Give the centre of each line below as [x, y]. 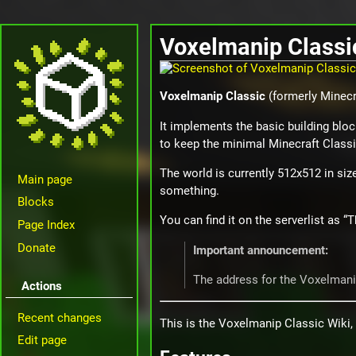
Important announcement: [260, 250]
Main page [45, 179]
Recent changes [60, 317]
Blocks [36, 202]
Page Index [46, 225]
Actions [42, 286]
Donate [37, 248]
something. [190, 190]
